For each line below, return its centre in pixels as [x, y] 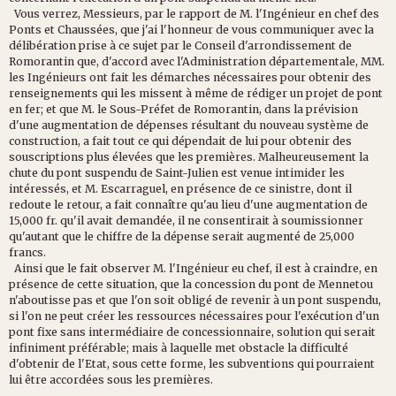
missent [161, 93]
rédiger [267, 93]
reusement [327, 156]
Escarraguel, [134, 188]
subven [247, 363]
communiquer [297, 29]
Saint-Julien [187, 172]
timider [306, 172]
